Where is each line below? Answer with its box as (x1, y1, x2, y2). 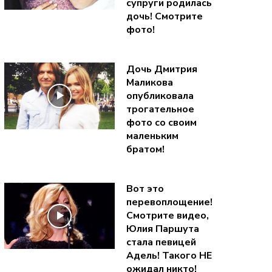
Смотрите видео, (126, 209, 209, 223)
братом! (126, 143, 165, 157)
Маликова (126, 76, 173, 90)
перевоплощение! (126, 195, 212, 209)
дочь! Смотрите (126, 9, 203, 23)
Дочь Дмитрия (126, 63, 197, 76)
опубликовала (126, 89, 194, 103)
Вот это (126, 182, 164, 196)
